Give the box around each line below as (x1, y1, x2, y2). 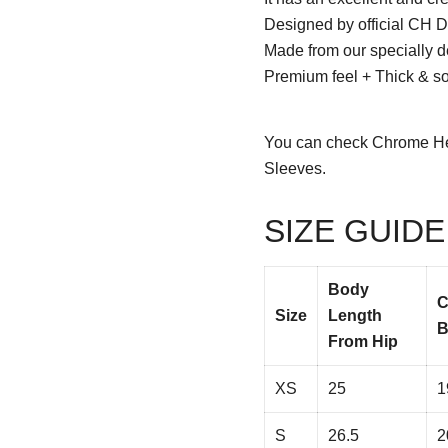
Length (328, 307, 382, 324)
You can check (264, 134, 372, 151)
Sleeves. (264, 160, 326, 177)
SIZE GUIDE (264, 213, 445, 249)
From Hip (328, 333, 398, 350)
